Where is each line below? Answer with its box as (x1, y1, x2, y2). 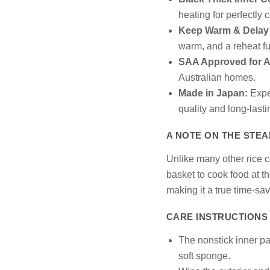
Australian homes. (178, 72, 256, 83)
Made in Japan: (178, 87, 248, 98)
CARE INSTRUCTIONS (166, 211, 268, 222)
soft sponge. (178, 250, 230, 261)
